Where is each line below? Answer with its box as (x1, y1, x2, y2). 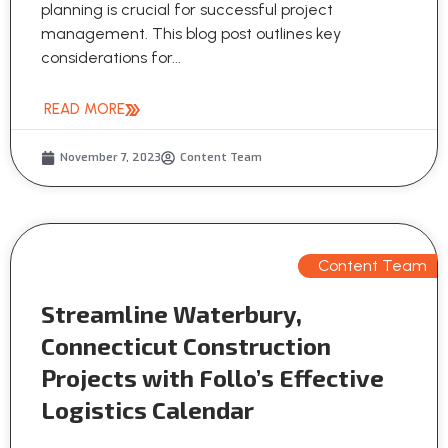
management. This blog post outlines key (41, 24, 341, 44)
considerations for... (41, 48, 181, 68)
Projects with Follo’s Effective (41, 363, 384, 393)
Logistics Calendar (41, 395, 254, 425)
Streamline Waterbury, (41, 299, 302, 329)
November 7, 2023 (60, 150, 161, 166)
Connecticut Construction (41, 331, 331, 361)
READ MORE (44, 100, 125, 119)
